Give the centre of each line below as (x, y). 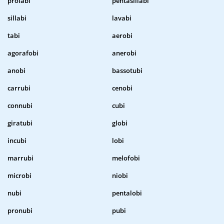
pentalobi (127, 193)
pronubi (20, 211)
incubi (17, 141)
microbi (19, 176)
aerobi (122, 36)
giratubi (20, 123)
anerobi (124, 53)
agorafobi (23, 53)
